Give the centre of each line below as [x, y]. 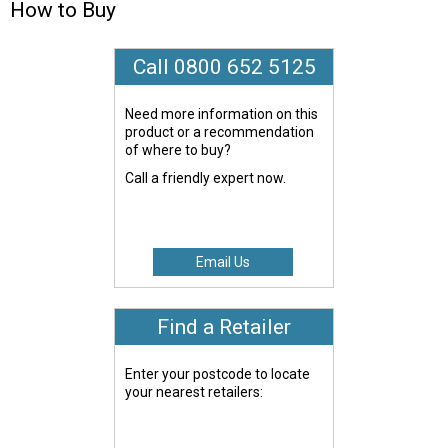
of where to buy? [178, 149]
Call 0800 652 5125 [224, 66]
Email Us [222, 262]
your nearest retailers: [194, 391]
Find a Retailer [224, 326]
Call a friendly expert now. [206, 177]
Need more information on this [222, 113]
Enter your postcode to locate [218, 373]
